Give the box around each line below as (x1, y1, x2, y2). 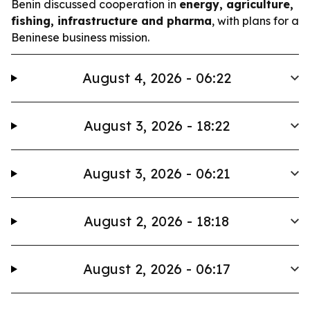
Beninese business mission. (11, 30, 149, 44)
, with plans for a (212, 14, 299, 28)
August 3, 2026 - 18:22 (83, 117, 230, 134)
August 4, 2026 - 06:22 (82, 69, 231, 86)
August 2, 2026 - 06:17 (82, 260, 230, 277)
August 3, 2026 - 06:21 (82, 165, 230, 182)
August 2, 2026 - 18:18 (84, 212, 230, 230)
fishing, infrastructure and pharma (11, 14, 212, 28)
